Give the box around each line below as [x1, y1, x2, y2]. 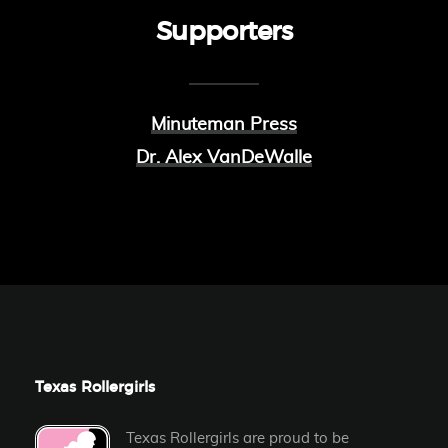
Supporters [156, 19, 292, 46]
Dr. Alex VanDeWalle [136, 149, 312, 168]
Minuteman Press [151, 116, 297, 135]
